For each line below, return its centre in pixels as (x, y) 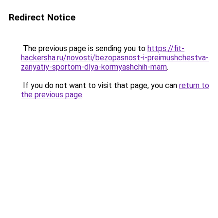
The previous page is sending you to (84, 48)
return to (194, 85)
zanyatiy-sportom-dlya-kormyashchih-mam (94, 67)
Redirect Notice (42, 17)
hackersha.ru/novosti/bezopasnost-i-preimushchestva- (115, 58)
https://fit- (166, 48)
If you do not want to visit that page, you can (100, 85)
